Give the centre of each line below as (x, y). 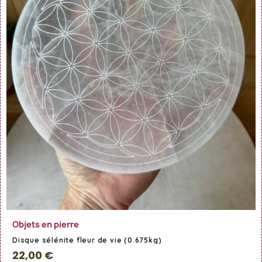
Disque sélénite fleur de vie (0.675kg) (87, 240)
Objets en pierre (46, 225)
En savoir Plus (134, 222)
